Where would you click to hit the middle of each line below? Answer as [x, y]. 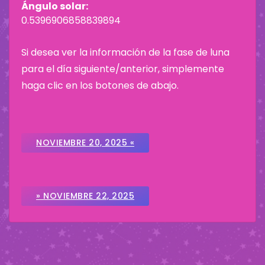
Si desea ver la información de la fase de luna [125, 53]
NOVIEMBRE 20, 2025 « [85, 143]
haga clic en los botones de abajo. [100, 86]
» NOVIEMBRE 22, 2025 [85, 196]
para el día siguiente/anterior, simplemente [123, 69]
